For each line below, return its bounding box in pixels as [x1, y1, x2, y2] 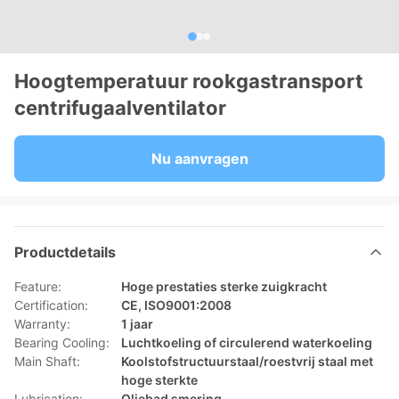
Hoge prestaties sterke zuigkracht [121, 279, 327, 294]
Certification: [14, 297, 88, 313]
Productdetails [14, 243, 116, 261]
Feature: [14, 279, 61, 294]
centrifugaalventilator [14, 96, 226, 119]
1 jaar [121, 316, 153, 331]
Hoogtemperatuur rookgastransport [14, 69, 363, 93]
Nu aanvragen [151, 150, 248, 167]
